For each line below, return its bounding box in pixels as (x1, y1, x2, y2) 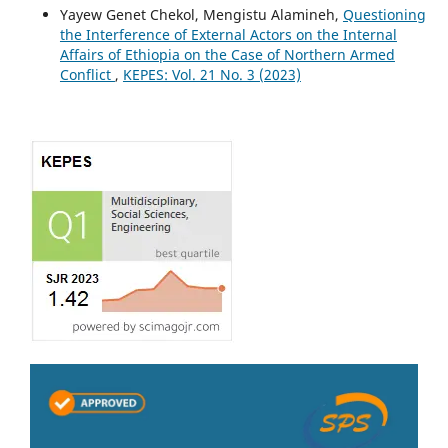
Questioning (342, 5, 426, 25)
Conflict (59, 65, 115, 85)
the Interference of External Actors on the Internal (59, 25, 397, 45)
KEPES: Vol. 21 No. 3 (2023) (122, 65, 301, 85)
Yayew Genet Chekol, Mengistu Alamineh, (59, 5, 343, 25)
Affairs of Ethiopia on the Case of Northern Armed (59, 45, 395, 65)
